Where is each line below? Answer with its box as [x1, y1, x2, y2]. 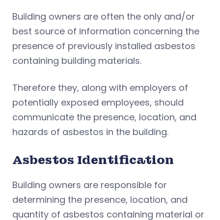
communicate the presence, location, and [12, 111, 196, 124]
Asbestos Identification [12, 152, 177, 168]
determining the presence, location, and [12, 193, 188, 206]
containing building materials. [12, 55, 144, 67]
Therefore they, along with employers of [12, 82, 188, 94]
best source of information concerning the [12, 25, 199, 38]
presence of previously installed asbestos [12, 40, 195, 53]
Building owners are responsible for [12, 179, 167, 192]
